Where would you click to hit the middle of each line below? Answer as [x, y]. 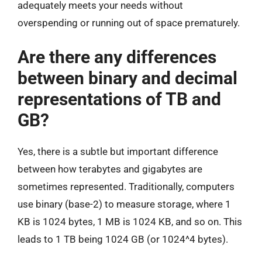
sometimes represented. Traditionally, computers [126, 186]
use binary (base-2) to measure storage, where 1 [124, 204]
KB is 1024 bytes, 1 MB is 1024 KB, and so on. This [130, 221]
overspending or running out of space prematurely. [129, 23]
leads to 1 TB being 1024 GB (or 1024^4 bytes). [123, 239]
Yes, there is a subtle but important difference [118, 151]
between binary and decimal [127, 78]
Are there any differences [117, 57]
